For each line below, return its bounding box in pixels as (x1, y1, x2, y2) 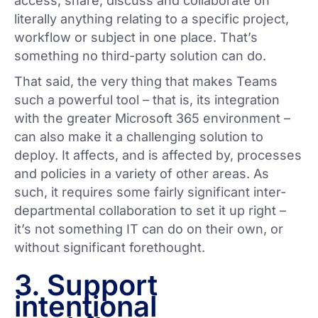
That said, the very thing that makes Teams (14, 74, 278, 89)
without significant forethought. (14, 240, 205, 256)
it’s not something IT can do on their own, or (14, 221, 283, 237)
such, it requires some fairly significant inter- (14, 185, 286, 200)
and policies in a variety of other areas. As (14, 166, 269, 182)
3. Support (14, 268, 158, 303)
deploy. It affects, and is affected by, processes (14, 148, 302, 163)
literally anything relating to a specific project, (14, 11, 289, 27)
